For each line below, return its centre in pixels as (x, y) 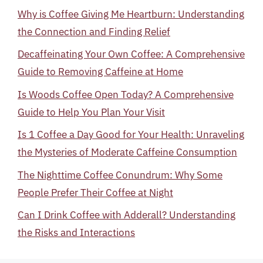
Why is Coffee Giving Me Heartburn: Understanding (131, 14)
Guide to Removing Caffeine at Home (100, 72)
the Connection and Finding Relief (94, 31)
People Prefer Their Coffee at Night (95, 192)
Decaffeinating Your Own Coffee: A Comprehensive (131, 54)
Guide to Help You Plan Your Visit (91, 112)
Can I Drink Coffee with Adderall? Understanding (127, 215)
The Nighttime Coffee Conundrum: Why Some (120, 175)
